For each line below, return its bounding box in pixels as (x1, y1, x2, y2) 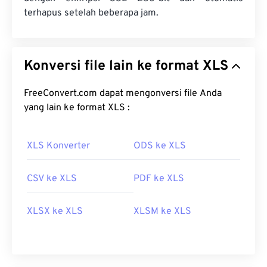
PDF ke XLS (133, 173, 184, 185)
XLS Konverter (27, 140, 90, 153)
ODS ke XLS (133, 140, 186, 153)
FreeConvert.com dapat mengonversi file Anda (24, 88, 222, 100)
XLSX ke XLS (27, 206, 83, 218)
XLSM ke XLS (133, 206, 191, 218)
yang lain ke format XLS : (108, 102, 130, 114)
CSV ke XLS (27, 173, 77, 185)
